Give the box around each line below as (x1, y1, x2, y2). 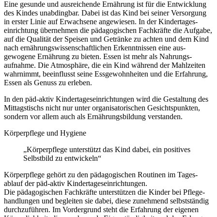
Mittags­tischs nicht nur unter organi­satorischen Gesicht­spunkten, (4, 104, 200, 112)
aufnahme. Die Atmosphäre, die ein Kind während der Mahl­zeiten (4, 61, 205, 70)
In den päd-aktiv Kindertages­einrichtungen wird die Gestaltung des (4, 95, 208, 104)
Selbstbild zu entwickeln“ (23, 154, 101, 163)
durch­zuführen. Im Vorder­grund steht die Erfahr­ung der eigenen (4, 205, 199, 214)
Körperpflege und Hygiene (4, 129, 86, 138)
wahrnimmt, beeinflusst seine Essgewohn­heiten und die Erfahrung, (4, 70, 208, 78)
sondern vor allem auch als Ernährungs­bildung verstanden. (4, 112, 183, 121)
